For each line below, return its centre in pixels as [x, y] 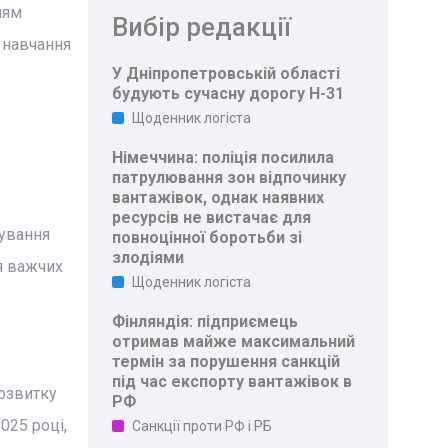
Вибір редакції [202, 27]
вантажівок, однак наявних [218, 197]
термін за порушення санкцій [226, 361]
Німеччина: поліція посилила [223, 157]
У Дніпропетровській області [226, 73]
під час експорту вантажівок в [232, 381]
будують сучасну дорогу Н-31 [228, 93]
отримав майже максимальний [234, 341]
